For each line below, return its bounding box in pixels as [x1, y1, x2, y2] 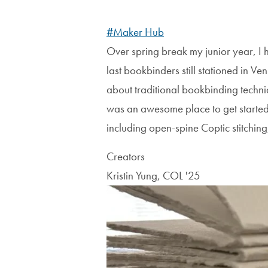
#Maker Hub [106, 24, 164, 39]
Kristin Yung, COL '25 [106, 167, 200, 183]
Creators [106, 148, 145, 164]
